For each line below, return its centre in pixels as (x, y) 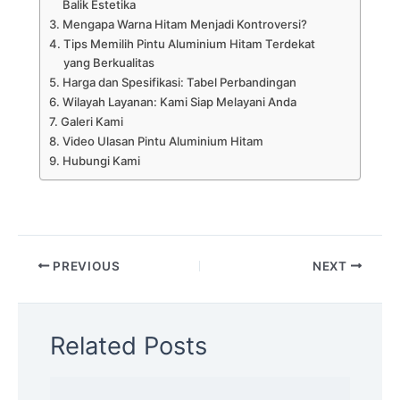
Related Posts (129, 346)
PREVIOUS (85, 266)
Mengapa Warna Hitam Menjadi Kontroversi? (184, 25)
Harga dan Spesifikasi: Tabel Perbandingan (179, 83)
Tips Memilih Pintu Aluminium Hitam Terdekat (189, 44)
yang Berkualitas (108, 63)
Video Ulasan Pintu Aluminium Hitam (162, 142)
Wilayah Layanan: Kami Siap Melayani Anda (179, 102)
